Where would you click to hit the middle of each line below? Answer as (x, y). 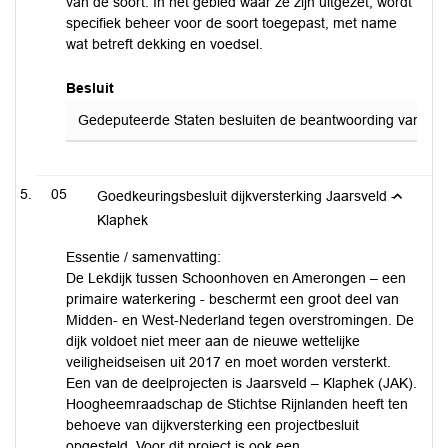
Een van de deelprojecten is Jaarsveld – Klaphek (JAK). (241, 383)
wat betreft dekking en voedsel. (164, 44)
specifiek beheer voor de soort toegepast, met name (231, 23)
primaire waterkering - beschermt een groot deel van (232, 299)
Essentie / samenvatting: (143, 257)
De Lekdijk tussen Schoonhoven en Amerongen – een (236, 278)
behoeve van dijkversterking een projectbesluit (212, 425)
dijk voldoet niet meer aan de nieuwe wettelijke (213, 341)
